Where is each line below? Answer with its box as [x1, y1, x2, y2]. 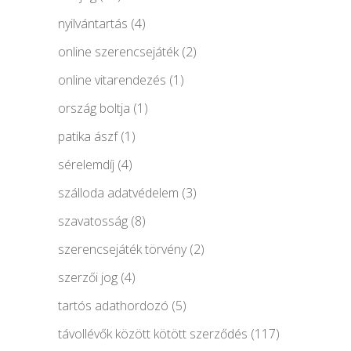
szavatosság [58, 212, 128, 230]
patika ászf [58, 127, 118, 145]
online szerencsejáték [58, 42, 179, 60]
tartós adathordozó [58, 296, 168, 314]
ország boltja [58, 99, 130, 117]
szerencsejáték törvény [58, 240, 186, 258]
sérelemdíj [58, 155, 114, 173]
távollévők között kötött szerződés [58, 324, 248, 342]
